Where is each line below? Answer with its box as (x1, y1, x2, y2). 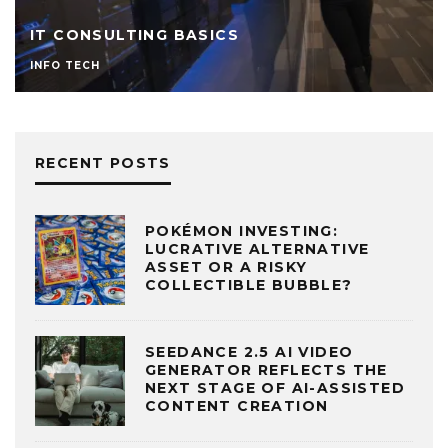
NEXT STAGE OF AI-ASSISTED (145, 378, 405, 397)
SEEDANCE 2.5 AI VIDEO (145, 342, 354, 361)
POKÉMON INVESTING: (145, 221, 339, 240)
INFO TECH (30, 59, 100, 72)
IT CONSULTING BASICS (30, 26, 239, 44)
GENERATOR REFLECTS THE (145, 360, 388, 379)
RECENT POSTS (35, 154, 171, 172)
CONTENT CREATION (145, 396, 329, 415)
